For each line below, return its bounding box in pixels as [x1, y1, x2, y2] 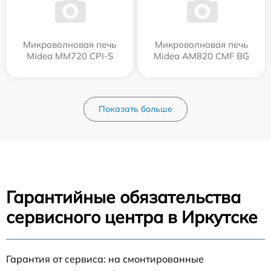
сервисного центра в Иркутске [6, 206, 258, 227]
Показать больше [99, 103, 172, 114]
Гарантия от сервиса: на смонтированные [6, 252, 204, 265]
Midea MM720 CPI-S [26, 50, 113, 62]
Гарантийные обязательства [6, 186, 241, 207]
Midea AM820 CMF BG [154, 50, 249, 62]
